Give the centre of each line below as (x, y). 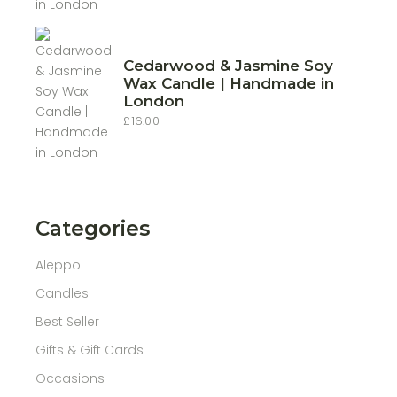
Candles (62, 293)
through (146, 12)
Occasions (70, 378)
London (154, 101)
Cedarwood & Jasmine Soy (229, 66)
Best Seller (68, 322)
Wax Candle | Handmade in (229, 83)
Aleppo (58, 265)
